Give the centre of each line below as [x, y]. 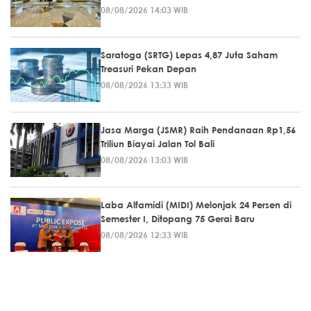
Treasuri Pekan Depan [149, 69]
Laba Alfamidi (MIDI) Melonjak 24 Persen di [196, 205]
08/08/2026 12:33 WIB [144, 235]
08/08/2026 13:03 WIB [144, 160]
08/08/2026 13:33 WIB [144, 85]
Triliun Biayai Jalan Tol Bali [158, 144]
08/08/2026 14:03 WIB [144, 10]
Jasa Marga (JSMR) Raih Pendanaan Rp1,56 [198, 130]
